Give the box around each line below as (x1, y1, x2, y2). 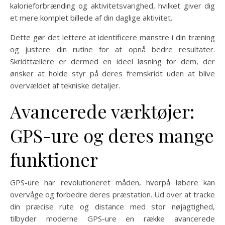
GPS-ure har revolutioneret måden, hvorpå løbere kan (10, 177, 215, 187)
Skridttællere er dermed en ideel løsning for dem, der (10, 56, 215, 66)
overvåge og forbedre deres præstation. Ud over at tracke (10, 189, 215, 199)
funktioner (10, 147, 98, 171)
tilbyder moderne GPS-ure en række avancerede (10, 213, 215, 223)
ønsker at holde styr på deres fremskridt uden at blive (10, 68, 215, 78)
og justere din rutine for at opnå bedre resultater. (10, 44, 215, 54)
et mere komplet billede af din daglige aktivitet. (10, 13, 172, 23)
